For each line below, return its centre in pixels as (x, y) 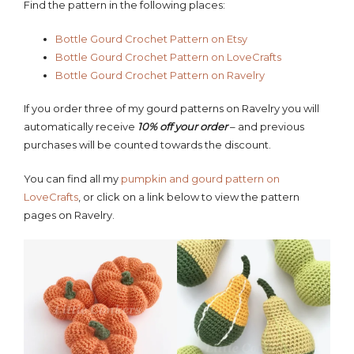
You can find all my (72, 178)
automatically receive (81, 127)
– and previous (266, 127)
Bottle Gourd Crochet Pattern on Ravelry (160, 75)
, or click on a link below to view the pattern (189, 196)
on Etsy (228, 38)
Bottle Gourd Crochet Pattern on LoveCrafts (168, 56)
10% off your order (183, 127)
